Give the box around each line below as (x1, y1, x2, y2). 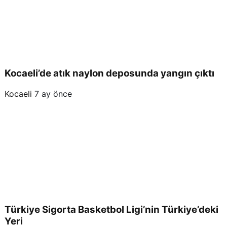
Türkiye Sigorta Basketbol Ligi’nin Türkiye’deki (5, 203, 218, 215)
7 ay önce (34, 89, 72, 99)
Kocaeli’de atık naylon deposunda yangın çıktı (5, 67, 214, 80)
